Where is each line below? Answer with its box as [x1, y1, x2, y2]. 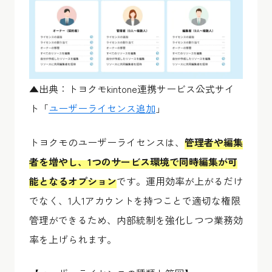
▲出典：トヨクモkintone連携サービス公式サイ [29, 81, 234, 96]
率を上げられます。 [29, 231, 117, 246]
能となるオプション [29, 173, 117, 188]
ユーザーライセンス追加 [49, 100, 155, 115]
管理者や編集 [185, 134, 243, 149]
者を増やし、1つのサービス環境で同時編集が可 [29, 154, 237, 169]
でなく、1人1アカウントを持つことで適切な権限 [29, 192, 240, 208]
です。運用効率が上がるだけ [117, 173, 243, 188]
